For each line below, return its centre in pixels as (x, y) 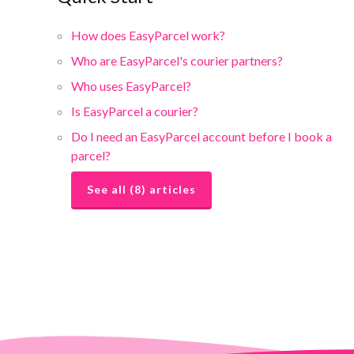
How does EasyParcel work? (148, 35)
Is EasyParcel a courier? (135, 111)
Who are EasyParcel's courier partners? (177, 60)
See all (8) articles (141, 189)
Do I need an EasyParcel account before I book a (201, 136)
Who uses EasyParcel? (131, 86)
